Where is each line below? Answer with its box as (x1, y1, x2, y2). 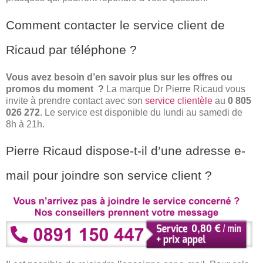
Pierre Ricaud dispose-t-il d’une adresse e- (6, 144, 245, 158)
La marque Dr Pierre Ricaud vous (104, 83, 245, 94)
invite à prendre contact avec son (6, 95, 145, 106)
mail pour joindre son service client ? (6, 168, 212, 183)
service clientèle (145, 95, 213, 106)
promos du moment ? (6, 83, 104, 94)
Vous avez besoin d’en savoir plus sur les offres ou (6, 72, 232, 82)
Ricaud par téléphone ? (6, 42, 137, 56)
